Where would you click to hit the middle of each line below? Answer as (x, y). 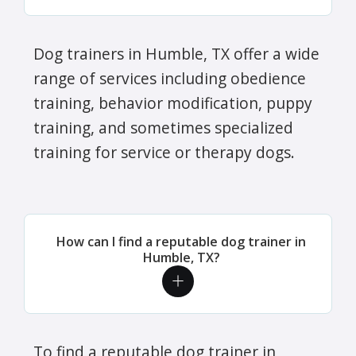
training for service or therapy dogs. (164, 152)
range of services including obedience (170, 78)
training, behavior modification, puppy (173, 103)
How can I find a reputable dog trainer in (181, 241)
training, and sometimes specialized (163, 127)
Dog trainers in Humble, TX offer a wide (176, 53)
